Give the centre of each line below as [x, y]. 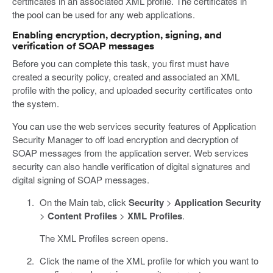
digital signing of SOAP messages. [81, 179]
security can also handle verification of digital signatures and [131, 166]
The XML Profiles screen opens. [104, 238]
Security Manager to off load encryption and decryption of [125, 139]
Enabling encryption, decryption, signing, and [117, 35]
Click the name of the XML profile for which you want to [149, 260]
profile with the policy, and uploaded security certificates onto [132, 90]
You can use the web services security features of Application [134, 126]
